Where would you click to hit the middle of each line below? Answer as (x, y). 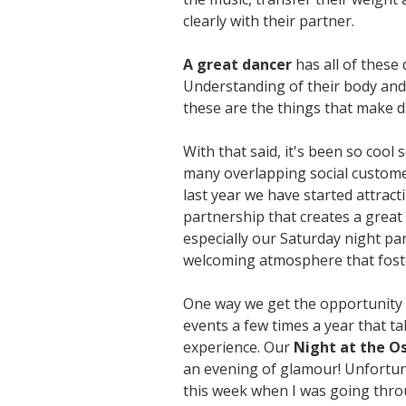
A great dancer (237, 65)
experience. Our (238, 348)
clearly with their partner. (269, 21)
